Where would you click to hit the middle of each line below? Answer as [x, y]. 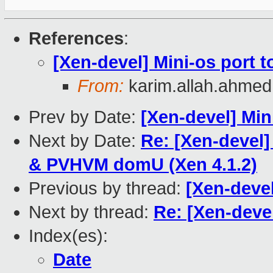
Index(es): [68, 236]
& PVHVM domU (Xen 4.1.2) [143, 165]
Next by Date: [85, 141]
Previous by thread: [107, 189]
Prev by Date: [85, 117]
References [76, 39]
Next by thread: [91, 212]
